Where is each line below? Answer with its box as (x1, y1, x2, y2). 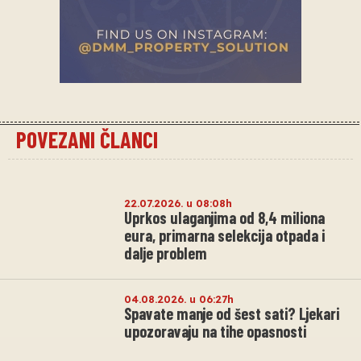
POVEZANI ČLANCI (16, 126, 158, 154)
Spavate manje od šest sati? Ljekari (124, 304, 339, 324)
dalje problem (124, 243, 207, 263)
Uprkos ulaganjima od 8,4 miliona (124, 208, 325, 228)
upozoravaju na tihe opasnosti (124, 322, 306, 342)
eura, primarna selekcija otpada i (124, 226, 325, 246)
